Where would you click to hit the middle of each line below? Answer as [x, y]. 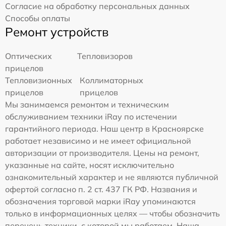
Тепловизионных [39, 80]
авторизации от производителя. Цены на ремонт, [102, 153]
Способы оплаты [38, 18]
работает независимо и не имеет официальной [98, 140]
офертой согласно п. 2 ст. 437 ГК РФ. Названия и [101, 189]
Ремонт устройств [57, 32]
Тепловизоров [105, 56]
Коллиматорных [111, 80]
